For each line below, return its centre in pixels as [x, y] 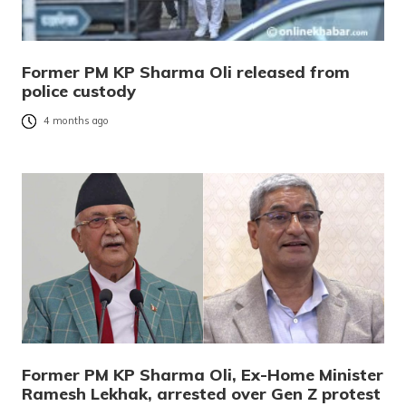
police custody [79, 91]
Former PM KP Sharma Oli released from [186, 72]
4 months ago [76, 121]
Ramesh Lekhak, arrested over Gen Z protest [201, 394]
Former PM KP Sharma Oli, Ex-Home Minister [203, 375]
